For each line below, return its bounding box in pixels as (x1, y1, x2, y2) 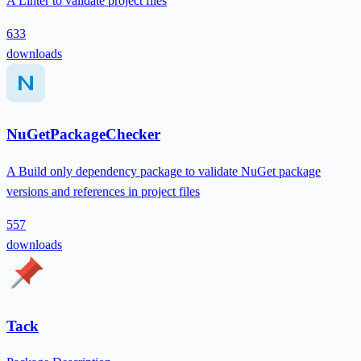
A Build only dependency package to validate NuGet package (6, 164, 321, 178)
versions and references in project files (6, 184, 200, 198)
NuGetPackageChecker (6, 126, 160, 143)
